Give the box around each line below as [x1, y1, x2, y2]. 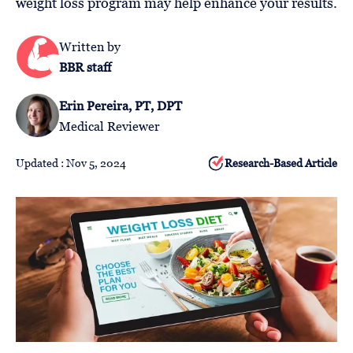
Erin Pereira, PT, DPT [59, 98, 182, 113]
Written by [59, 39, 121, 54]
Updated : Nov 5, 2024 [16, 156, 126, 169]
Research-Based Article [225, 156, 337, 169]
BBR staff [59, 59, 111, 74]
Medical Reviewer [59, 118, 160, 133]
